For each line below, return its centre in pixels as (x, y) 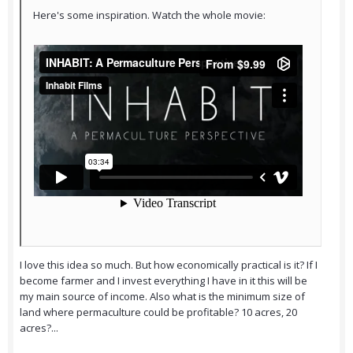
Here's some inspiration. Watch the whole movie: (149, 15)
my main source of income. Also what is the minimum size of (162, 297)
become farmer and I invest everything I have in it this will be (163, 281)
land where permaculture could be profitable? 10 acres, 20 (158, 312)
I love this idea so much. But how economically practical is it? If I (169, 265)
